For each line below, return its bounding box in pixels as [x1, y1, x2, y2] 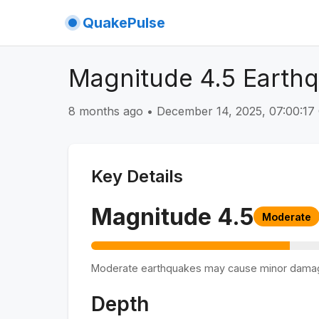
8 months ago [68, 103, 143, 118]
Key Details [91, 165, 183, 187]
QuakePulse [83, 14, 165, 31]
